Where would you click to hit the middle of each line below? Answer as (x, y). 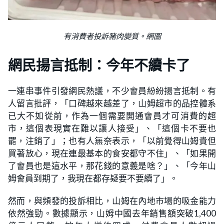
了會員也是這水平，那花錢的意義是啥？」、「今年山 (112, 166)
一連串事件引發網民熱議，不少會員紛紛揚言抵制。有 (112, 91)
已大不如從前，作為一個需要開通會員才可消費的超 (112, 116)
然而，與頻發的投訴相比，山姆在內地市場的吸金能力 (112, 201)
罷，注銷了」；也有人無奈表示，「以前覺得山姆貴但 (112, 141)
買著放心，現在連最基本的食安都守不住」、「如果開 (112, 153)
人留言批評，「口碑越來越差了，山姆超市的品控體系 (112, 103)
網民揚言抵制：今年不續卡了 (99, 66)
